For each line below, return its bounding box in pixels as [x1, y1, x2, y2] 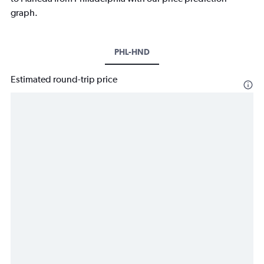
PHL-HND [114, 47, 150, 57]
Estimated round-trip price [11, 74, 117, 85]
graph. [11, 7, 38, 19]
